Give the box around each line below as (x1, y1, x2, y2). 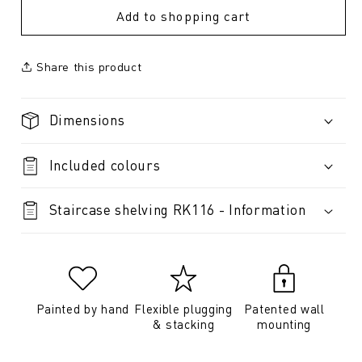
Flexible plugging (134, 301, 233, 318)
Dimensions (48, 111, 125, 129)
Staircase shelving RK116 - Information (48, 200, 306, 219)
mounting (257, 316, 311, 333)
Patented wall (243, 301, 325, 318)
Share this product (36, 58, 142, 74)
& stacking (152, 316, 215, 333)
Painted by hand (36, 301, 129, 318)
